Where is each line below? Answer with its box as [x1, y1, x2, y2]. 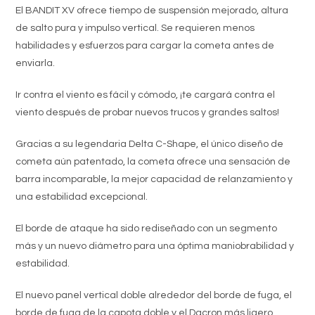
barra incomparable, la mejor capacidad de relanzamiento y [15, 174, 293, 184]
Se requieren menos [161, 22, 255, 33]
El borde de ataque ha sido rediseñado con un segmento [15, 223, 278, 233]
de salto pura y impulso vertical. [15, 22, 162, 33]
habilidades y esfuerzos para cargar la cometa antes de [15, 40, 275, 51]
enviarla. [15, 58, 56, 68]
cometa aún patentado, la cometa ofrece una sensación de [15, 156, 291, 167]
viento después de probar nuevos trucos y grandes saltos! [15, 107, 280, 117]
